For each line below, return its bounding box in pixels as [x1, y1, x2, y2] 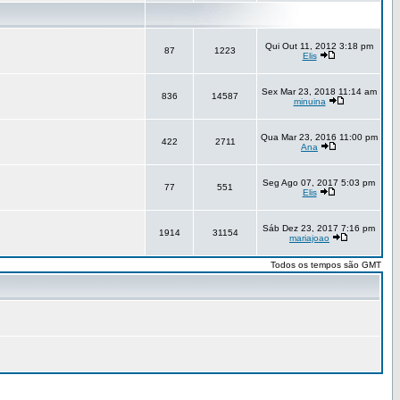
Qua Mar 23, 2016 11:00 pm [260, 132, 378, 142]
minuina [293, 96, 326, 106]
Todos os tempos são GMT [271, 260, 381, 270]
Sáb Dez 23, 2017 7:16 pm [262, 223, 375, 233]
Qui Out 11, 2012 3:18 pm [264, 41, 373, 51]
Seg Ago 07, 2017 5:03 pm [262, 178, 375, 187]
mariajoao [289, 233, 329, 243]
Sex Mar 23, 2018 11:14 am [261, 87, 377, 96]
